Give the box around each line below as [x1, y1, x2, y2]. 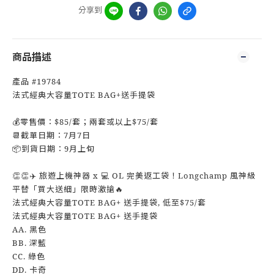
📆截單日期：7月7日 [12, 130, 91, 141]
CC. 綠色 [12, 251, 45, 262]
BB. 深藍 [12, 237, 46, 248]
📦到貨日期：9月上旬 [12, 143, 100, 154]
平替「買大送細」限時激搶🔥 [12, 183, 124, 194]
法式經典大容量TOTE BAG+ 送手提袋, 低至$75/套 [12, 197, 206, 208]
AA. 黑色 [12, 224, 46, 235]
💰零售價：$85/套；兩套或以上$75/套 [12, 116, 158, 127]
